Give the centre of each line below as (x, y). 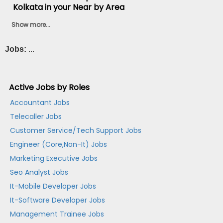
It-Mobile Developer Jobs (53, 186)
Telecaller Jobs (36, 117)
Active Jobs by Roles (50, 88)
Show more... (31, 24)
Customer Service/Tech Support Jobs (76, 131)
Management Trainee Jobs (57, 214)
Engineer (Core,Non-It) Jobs (59, 145)
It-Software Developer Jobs (58, 200)
